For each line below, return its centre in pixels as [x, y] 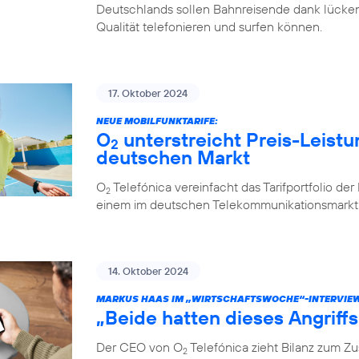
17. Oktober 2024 [148, 93]
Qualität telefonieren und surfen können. [209, 27]
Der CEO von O [139, 347]
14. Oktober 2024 [148, 271]
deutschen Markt [173, 157]
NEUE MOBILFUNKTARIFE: [157, 121]
